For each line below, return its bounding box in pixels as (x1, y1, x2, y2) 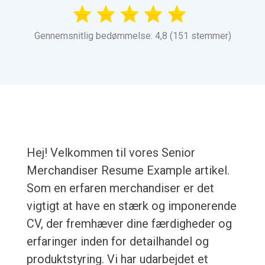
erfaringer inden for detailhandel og (26, 234, 209, 249)
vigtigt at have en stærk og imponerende (26, 199, 237, 214)
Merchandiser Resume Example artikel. (26, 163, 230, 178)
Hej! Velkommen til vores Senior (26, 146, 195, 160)
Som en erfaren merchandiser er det (26, 181, 214, 196)
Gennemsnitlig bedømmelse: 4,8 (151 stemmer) (34, 30, 231, 42)
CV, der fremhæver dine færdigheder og (26, 216, 232, 231)
